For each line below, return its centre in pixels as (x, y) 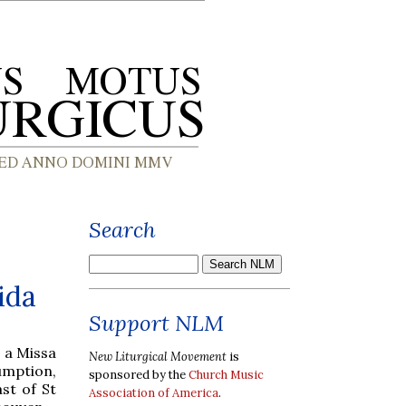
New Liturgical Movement (158, 356)
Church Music (226, 374)
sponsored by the (139, 374)
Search (122, 230)
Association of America (154, 392)
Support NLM (156, 323)
